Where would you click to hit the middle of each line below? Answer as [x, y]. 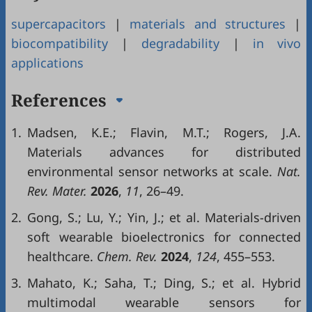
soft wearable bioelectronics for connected [164, 237]
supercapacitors [58, 24]
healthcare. [60, 256]
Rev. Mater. [59, 191]
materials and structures [208, 24]
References [61, 100]
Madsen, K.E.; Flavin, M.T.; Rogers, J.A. [164, 132]
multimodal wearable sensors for [164, 302]
